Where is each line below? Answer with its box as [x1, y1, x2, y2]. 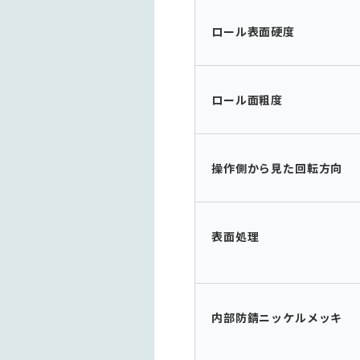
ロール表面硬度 [211, 23, 295, 39]
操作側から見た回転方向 [211, 160, 343, 176]
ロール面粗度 [211, 92, 284, 108]
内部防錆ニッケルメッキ [211, 309, 343, 325]
